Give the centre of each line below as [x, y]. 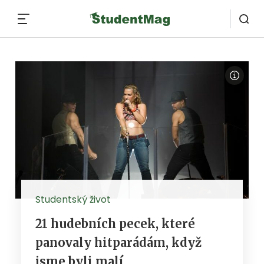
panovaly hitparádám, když [118, 242]
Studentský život [73, 199]
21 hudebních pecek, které [115, 223]
